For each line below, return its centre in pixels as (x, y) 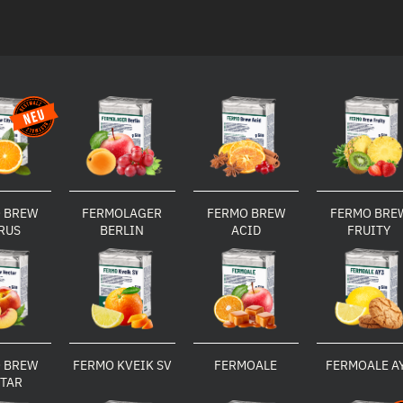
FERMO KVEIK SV (122, 365)
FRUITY (369, 230)
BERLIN (122, 230)
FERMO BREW (246, 213)
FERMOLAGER (122, 213)
